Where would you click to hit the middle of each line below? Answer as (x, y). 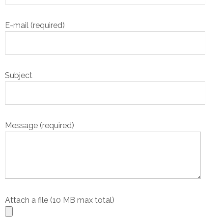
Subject (19, 76)
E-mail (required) (35, 26)
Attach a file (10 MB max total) (60, 200)
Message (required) (40, 126)
